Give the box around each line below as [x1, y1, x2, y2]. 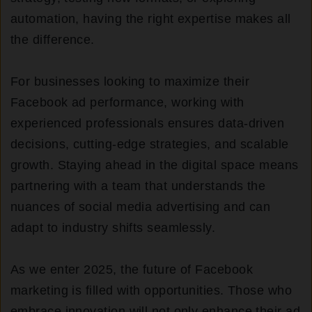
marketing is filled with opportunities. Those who [10, 283, 292, 298]
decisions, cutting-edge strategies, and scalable [10, 137, 289, 152]
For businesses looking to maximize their [10, 75, 250, 89]
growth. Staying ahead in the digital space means [10, 158, 299, 173]
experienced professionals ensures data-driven [10, 116, 285, 131]
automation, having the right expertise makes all [10, 12, 291, 26]
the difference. [10, 33, 95, 47]
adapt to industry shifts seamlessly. [10, 221, 216, 235]
